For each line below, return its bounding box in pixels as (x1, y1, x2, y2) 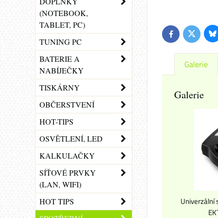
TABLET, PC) (39, 19, 85, 30)
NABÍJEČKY (39, 65, 84, 75)
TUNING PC (39, 36, 82, 47)
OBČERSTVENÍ (39, 99, 94, 109)
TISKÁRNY (39, 82, 80, 92)
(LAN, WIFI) (39, 179, 81, 189)
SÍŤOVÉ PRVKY (39, 167, 96, 178)
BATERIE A (39, 54, 80, 64)
